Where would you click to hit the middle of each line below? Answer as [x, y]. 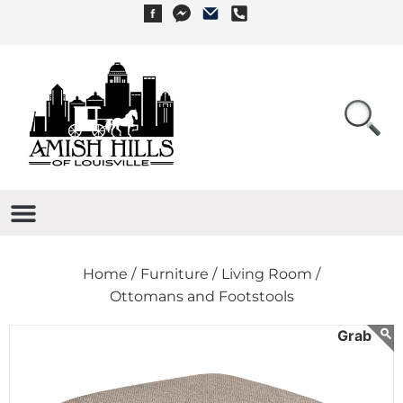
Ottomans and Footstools [201, 296]
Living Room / [271, 273]
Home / [109, 273]
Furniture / [179, 273]
